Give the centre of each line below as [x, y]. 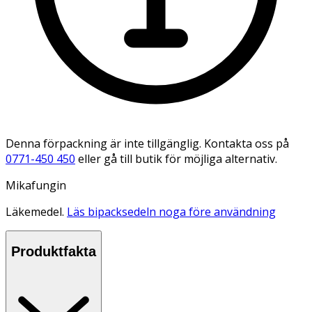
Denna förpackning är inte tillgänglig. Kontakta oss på [147, 143]
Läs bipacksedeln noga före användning [171, 211]
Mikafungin [36, 185]
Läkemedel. [36, 211]
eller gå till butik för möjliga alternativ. [178, 158]
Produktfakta [54, 252]
